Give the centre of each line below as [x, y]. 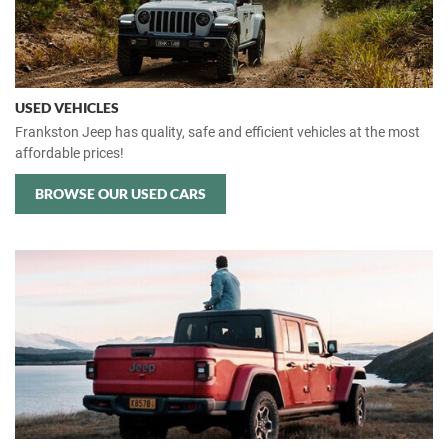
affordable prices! [69, 153]
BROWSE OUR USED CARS [120, 193]
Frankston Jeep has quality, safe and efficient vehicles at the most [217, 132]
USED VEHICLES [67, 107]
